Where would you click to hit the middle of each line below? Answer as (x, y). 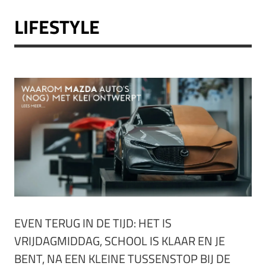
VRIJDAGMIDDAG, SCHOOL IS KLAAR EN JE (120, 241)
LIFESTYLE (57, 27)
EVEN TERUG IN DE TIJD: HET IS (93, 223)
